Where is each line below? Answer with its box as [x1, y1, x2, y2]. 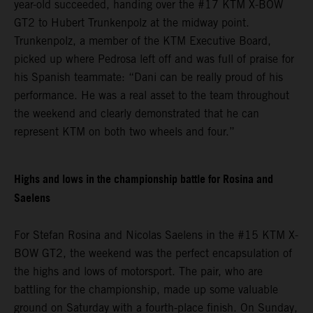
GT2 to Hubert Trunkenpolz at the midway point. [14, 15, 249, 29]
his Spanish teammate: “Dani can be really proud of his [14, 70, 283, 84]
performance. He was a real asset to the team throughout [14, 88, 289, 102]
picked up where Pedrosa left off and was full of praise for [14, 52, 294, 66]
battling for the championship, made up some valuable [14, 282, 278, 296]
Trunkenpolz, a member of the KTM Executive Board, [14, 34, 271, 48]
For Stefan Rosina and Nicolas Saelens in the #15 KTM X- [14, 228, 298, 242]
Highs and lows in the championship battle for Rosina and [14, 168, 273, 191]
